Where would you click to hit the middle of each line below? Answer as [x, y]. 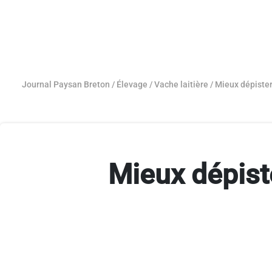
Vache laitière [181, 84]
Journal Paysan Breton [66, 84]
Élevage [132, 84]
